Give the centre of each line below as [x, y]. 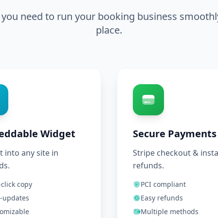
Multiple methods [170, 211]
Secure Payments [175, 134]
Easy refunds [162, 198]
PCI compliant [163, 184]
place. [109, 30]
